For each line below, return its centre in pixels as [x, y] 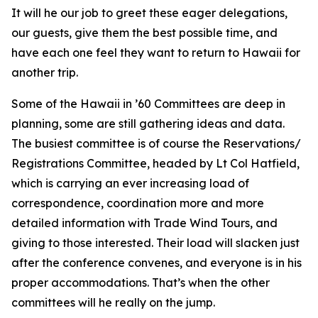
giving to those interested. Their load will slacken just [155, 243]
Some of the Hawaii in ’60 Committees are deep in [148, 104]
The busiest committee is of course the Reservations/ [156, 143]
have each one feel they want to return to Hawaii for [156, 53]
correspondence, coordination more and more [138, 203]
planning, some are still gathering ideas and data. [148, 124]
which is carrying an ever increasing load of [130, 183]
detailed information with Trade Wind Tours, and [144, 223]
